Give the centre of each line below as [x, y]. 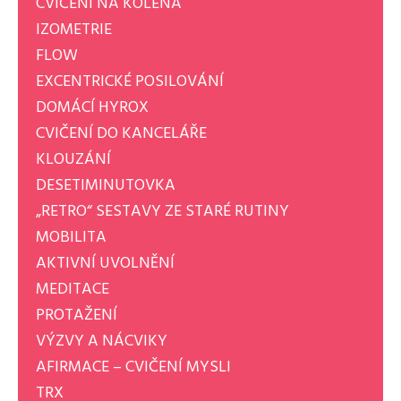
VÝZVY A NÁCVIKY [102, 341]
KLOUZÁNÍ [73, 159]
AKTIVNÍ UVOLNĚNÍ [105, 263]
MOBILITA [71, 237]
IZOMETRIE [74, 30]
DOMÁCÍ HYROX [92, 107]
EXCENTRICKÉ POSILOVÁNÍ [130, 81]
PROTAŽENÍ [77, 315]
